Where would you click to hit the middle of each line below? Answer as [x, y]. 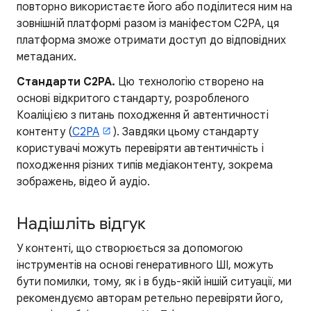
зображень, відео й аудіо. [84, 182]
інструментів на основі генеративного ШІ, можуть [145, 265]
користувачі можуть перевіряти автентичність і [140, 148]
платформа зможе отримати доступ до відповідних [151, 40]
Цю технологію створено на [190, 82]
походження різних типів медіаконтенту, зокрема [145, 165]
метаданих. [47, 57]
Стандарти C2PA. [66, 82]
